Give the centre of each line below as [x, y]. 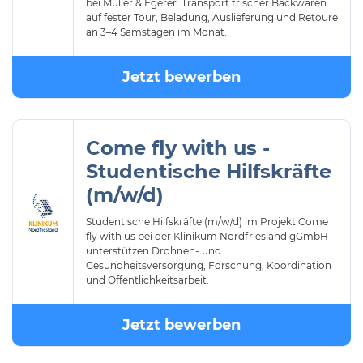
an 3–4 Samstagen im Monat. [156, 32]
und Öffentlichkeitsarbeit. [147, 280]
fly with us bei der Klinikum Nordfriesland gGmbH [207, 236]
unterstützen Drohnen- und [154, 251]
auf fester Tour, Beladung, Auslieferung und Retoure [212, 17]
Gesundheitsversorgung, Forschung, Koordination [209, 265]
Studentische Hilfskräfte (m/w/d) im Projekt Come [207, 222]
